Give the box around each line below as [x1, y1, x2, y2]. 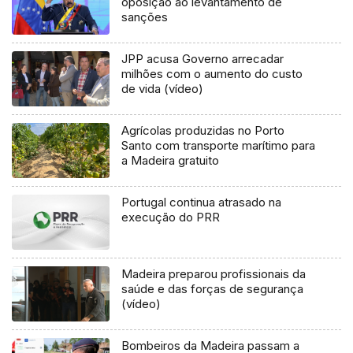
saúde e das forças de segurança [121, 281, 304, 297]
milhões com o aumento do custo [121, 66, 303, 82]
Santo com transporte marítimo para [121, 138, 316, 154]
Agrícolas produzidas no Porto [121, 123, 285, 139]
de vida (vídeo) [121, 81, 204, 97]
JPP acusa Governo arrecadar [121, 51, 284, 67]
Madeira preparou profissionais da [121, 266, 307, 282]
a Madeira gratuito [121, 153, 220, 169]
